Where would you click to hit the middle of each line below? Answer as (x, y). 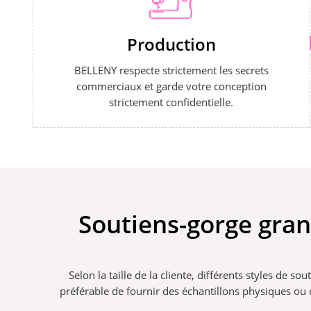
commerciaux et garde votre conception (171, 86)
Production (171, 44)
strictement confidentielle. (171, 102)
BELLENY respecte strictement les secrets (171, 70)
